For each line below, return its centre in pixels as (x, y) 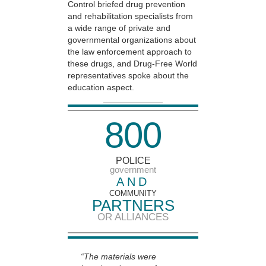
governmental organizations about (132, 40)
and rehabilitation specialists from (130, 16)
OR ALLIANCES (133, 217)
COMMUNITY (133, 194)
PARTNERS (133, 206)
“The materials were (118, 257)
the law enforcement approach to (130, 52)
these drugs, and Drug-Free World (132, 64)
